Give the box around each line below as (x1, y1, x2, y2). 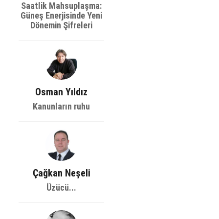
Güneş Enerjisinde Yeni (21, 10, 102, 21)
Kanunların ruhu (33, 101, 90, 112)
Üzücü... (46, 182, 76, 193)
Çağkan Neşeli (32, 167, 90, 179)
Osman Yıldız (35, 86, 88, 98)
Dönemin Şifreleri (30, 20, 92, 31)
